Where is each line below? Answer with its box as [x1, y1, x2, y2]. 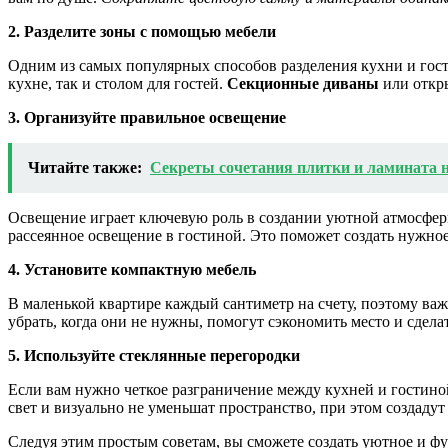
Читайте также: [28, 159, 142, 177]
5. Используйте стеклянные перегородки [8, 347, 300, 365]
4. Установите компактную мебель [8, 261, 256, 279]
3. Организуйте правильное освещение [8, 109, 286, 127]
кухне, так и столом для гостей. [8, 75, 227, 93]
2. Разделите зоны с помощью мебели [8, 23, 276, 41]
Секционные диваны [227, 75, 379, 93]
